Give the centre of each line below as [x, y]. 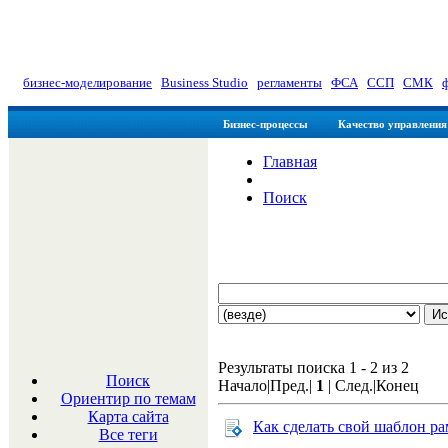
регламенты [289, 82]
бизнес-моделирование [87, 82]
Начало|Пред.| [267, 386]
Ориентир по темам [128, 398]
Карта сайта [128, 416]
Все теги [128, 434]
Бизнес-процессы [265, 124]
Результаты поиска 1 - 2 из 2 [313, 368]
